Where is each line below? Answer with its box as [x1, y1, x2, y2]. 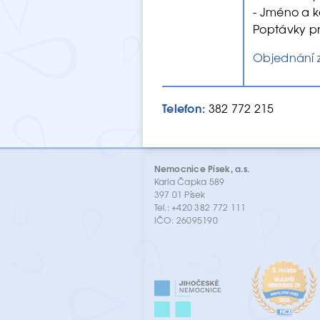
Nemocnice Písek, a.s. [154, 161, 250, 175]
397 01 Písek [154, 187, 206, 201]
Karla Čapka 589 [154, 174, 225, 188]
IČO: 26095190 [154, 213, 218, 226]
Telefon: [162, 99, 206, 117]
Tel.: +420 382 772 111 [154, 200, 249, 214]
